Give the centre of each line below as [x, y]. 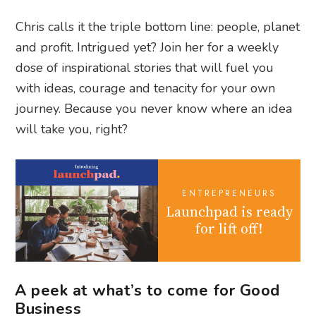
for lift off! [229, 228]
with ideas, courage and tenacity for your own [146, 89]
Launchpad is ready [229, 211]
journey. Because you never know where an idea [154, 109]
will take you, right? [72, 129]
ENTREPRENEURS [229, 193]
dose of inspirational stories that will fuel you [145, 68]
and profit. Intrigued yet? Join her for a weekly [147, 48]
